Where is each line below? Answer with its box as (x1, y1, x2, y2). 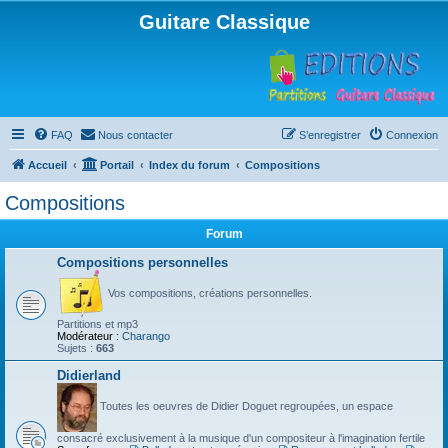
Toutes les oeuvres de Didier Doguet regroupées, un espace (97, 400, 393, 413)
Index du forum (149, 159, 230, 171)
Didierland (57, 368, 121, 383)
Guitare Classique (138, 11, 310, 33)
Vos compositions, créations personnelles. (105, 286, 312, 299)
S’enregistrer (299, 129, 361, 141)
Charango (122, 330, 170, 342)
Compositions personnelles (57, 255, 228, 270)
